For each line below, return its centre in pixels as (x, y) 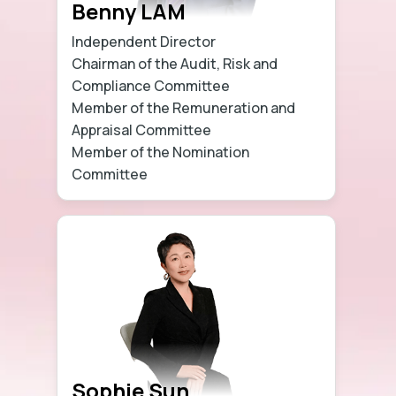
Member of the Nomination (160, 152)
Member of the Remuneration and (183, 107)
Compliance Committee (151, 85)
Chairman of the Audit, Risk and (175, 63)
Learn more (263, 174)
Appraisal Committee (141, 129)
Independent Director (144, 41)
